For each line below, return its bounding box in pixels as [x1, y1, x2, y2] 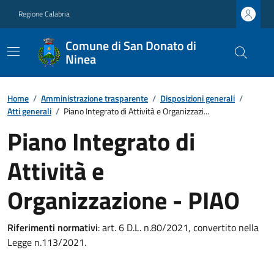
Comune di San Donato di [65, 36, 196, 55]
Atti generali [7, 105, 51, 117]
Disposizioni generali [160, 92, 235, 105]
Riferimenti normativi [7, 220, 98, 235]
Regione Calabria [18, 8, 70, 20]
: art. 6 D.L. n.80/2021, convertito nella [98, 220, 259, 235]
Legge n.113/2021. [7, 235, 86, 250]
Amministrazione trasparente [41, 92, 148, 105]
